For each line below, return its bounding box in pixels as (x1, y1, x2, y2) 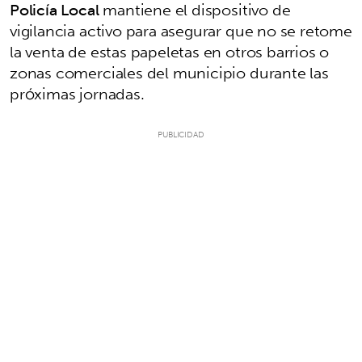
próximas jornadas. (10, 79, 145, 107)
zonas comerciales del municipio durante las (10, 58, 329, 86)
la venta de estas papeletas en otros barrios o (10, 37, 330, 65)
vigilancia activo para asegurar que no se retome (10, 16, 352, 44)
